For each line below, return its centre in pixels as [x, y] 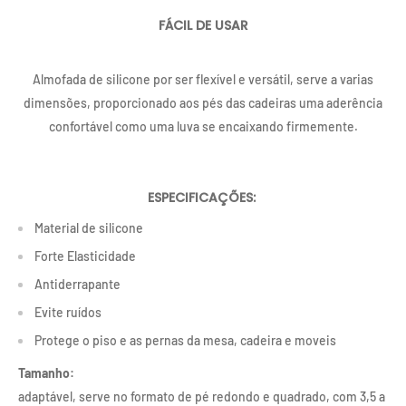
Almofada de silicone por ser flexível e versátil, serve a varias [203, 79]
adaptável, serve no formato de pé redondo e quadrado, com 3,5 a [202, 396]
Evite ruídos [68, 312]
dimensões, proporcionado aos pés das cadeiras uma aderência [203, 103]
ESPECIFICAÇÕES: [203, 197]
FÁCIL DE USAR [203, 25]
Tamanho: [46, 372]
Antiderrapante [77, 284]
